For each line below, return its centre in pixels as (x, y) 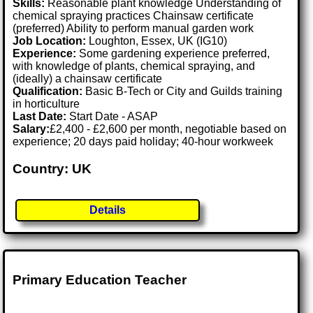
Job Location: (51, 41)
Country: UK (52, 169)
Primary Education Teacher (100, 279)
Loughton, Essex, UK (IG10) (158, 41)
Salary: (31, 129)
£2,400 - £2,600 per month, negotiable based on (168, 129)
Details (108, 210)
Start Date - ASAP (114, 117)
